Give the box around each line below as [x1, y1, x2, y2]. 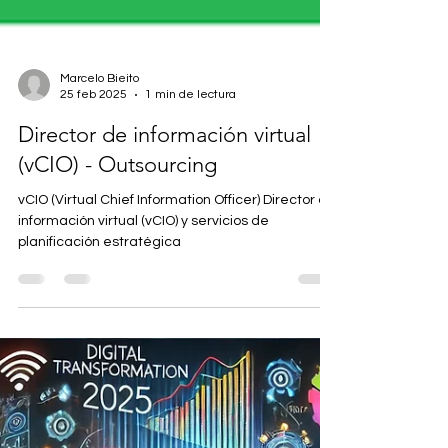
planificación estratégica [18, 334, 181, 348]
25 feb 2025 [60, 187, 127, 200]
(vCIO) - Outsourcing [18, 250, 217, 277]
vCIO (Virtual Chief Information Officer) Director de [18, 292, 336, 306]
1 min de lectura [145, 187, 236, 200]
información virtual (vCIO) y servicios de [18, 313, 269, 327]
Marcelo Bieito [60, 171, 139, 184]
